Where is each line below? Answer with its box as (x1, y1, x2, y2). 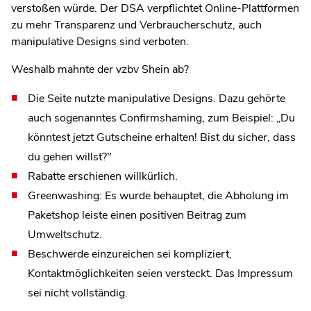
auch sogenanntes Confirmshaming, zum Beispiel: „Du (28, 110, 295, 126)
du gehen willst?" (28, 149, 112, 165)
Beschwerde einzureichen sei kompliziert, (28, 246, 232, 262)
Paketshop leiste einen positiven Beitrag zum (28, 207, 246, 223)
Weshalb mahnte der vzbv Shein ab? (11, 61, 189, 77)
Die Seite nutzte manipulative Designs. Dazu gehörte (28, 90, 285, 106)
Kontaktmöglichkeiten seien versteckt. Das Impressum (28, 265, 293, 281)
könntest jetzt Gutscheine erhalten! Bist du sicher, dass (28, 129, 296, 145)
